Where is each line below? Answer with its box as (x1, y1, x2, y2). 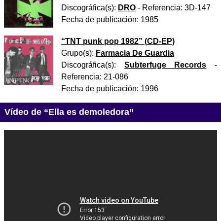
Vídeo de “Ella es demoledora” (4, 107, 134, 117)
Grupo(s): (61, 48, 96, 57)
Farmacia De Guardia (96, 48, 174, 57)
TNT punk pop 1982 (65, 37, 139, 45)
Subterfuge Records (124, 60, 207, 69)
